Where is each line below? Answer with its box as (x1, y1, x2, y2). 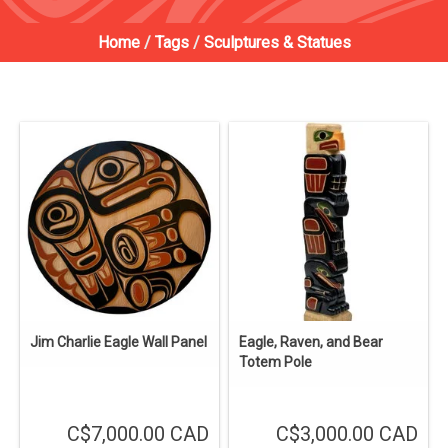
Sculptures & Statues (203, 33, 351, 53)
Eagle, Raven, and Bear (239, 334, 383, 351)
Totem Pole (239, 354, 312, 371)
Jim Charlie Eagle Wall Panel (30, 334, 207, 351)
